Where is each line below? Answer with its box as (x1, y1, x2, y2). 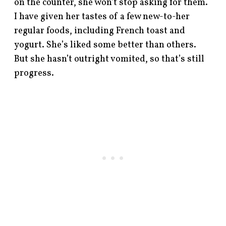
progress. (14, 67, 54, 80)
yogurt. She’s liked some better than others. (14, 39, 197, 52)
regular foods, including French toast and (14, 25, 186, 38)
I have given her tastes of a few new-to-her (14, 11, 190, 24)
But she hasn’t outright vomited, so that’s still (14, 53, 205, 66)
